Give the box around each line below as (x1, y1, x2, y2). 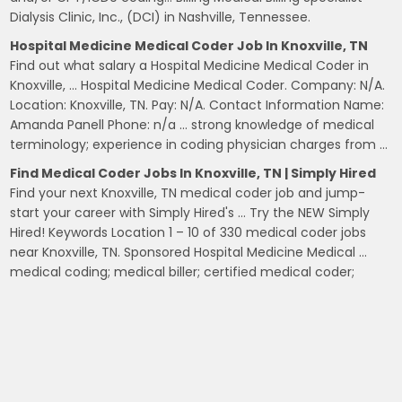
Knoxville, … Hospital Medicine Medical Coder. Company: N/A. (10, 76, 386, 94)
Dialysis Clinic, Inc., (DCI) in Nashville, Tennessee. (10, 8, 311, 26)
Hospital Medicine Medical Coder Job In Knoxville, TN (10, 37, 369, 55)
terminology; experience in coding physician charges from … (10, 135, 389, 153)
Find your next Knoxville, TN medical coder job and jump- (10, 184, 366, 202)
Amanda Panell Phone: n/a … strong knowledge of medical (10, 116, 375, 134)
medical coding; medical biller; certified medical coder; (10, 263, 355, 281)
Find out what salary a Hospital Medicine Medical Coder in (10, 57, 370, 74)
